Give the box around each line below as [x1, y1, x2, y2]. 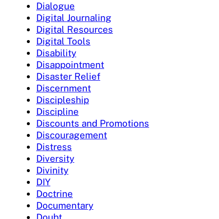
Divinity [36, 164, 68, 175]
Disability [36, 47, 76, 58]
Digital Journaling [36, 12, 111, 23]
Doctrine [36, 188, 73, 199]
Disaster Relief [36, 70, 100, 82]
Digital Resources [36, 23, 113, 35]
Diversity [36, 153, 74, 164]
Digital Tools [36, 35, 90, 46]
